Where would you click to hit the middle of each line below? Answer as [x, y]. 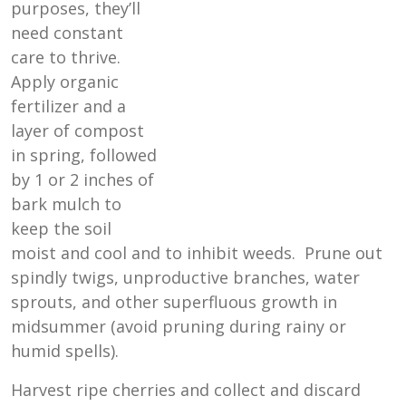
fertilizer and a [68, 106]
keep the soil [61, 229]
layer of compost [77, 131]
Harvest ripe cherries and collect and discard [186, 390]
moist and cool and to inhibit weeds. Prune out [197, 253]
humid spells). [65, 351]
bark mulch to [66, 204]
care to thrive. [68, 58]
